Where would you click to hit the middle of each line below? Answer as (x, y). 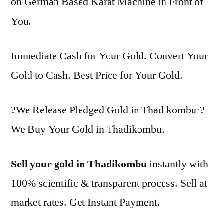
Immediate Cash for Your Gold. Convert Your (109, 56)
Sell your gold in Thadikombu (79, 164)
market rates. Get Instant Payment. (85, 202)
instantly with (178, 164)
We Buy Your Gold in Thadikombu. (88, 129)
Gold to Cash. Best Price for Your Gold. (97, 75)
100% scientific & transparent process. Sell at (109, 183)
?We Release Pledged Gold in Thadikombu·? (108, 110)
